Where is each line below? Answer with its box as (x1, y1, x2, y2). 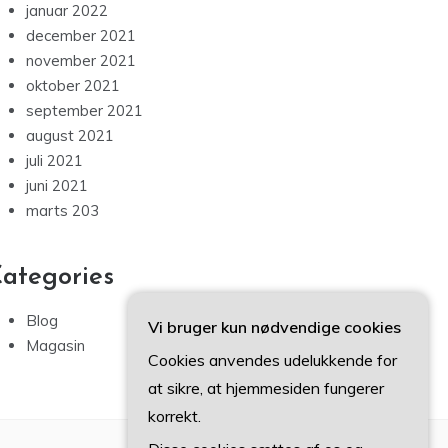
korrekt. (148, 406, 201, 426)
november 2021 (26, 51, 136, 71)
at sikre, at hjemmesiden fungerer (148, 378, 384, 398)
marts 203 (26, 201, 99, 221)
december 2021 (26, 26, 136, 46)
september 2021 (26, 101, 143, 121)
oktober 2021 (26, 76, 120, 96)
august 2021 (26, 126, 114, 146)
